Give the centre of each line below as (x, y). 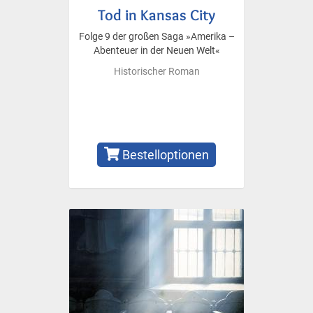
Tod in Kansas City (156, 14)
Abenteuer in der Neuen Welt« (156, 50)
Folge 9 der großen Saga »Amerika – (156, 36)
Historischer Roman (156, 71)
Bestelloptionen (165, 154)
